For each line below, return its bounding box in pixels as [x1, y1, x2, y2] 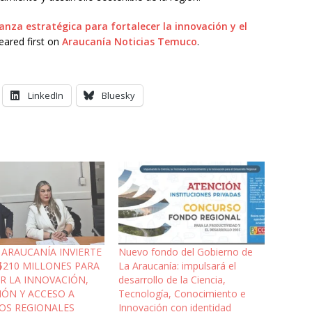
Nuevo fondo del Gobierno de [118, 245, 253, 259]
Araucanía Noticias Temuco [62, 34, 197, 48]
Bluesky [102, 88, 135, 102]
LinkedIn [28, 88, 63, 102]
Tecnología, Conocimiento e [118, 287, 246, 301]
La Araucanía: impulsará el [118, 259, 236, 273]
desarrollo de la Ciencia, [118, 273, 226, 287]
